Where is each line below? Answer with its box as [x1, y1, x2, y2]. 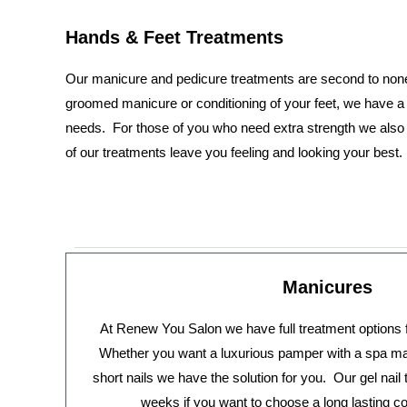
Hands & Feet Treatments [65, 27, 283, 47]
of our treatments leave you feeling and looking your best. [65, 144, 402, 160]
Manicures [282, 277, 372, 297]
